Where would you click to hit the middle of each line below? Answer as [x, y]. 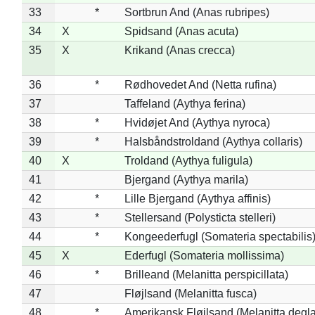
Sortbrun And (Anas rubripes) [197, 12]
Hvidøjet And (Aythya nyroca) [197, 122]
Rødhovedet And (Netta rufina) [200, 84]
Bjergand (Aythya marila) [186, 179]
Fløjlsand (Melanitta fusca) [190, 293]
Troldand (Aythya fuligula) [188, 160]
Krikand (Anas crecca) [179, 50]
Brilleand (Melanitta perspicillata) [206, 274]
